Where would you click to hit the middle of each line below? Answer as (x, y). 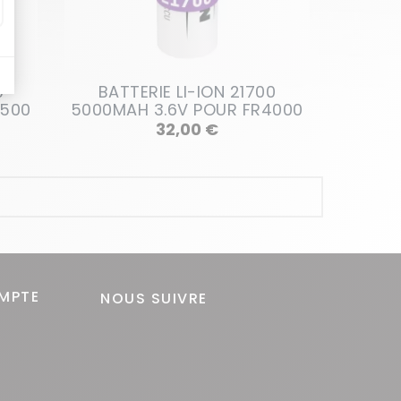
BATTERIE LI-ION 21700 (187, 92)
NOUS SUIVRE (154, 299)
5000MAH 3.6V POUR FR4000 (187, 110)
